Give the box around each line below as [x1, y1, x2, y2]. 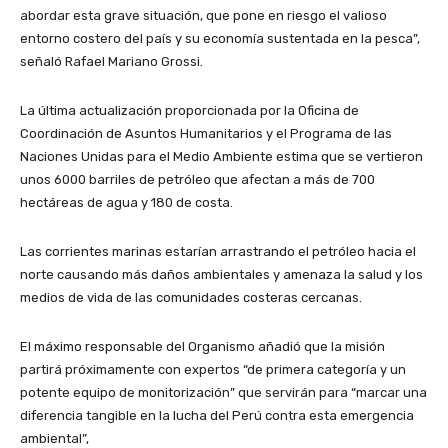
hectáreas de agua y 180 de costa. [20, 195, 233, 211]
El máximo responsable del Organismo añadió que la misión [20, 339, 385, 355]
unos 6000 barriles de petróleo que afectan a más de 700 [20, 172, 375, 188]
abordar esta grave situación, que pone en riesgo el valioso [20, 8, 387, 24]
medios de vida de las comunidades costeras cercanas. [20, 290, 362, 306]
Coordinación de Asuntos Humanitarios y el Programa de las [20, 126, 392, 142]
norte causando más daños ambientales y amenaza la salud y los [20, 267, 423, 283]
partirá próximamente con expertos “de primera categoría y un [20, 362, 406, 378]
